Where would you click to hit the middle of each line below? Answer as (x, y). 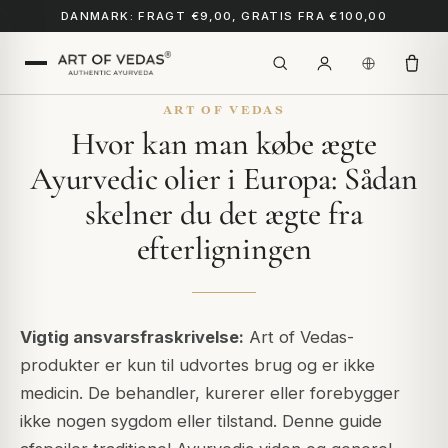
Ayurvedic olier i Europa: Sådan (224, 178)
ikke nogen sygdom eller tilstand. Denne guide (201, 421)
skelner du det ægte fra (224, 213)
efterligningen (224, 248)
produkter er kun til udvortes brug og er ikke (197, 365)
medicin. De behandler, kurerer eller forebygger (210, 393)
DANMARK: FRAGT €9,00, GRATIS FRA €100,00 (224, 16)
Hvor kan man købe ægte (224, 143)
